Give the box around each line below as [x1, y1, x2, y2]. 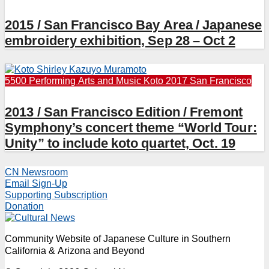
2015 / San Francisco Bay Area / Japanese [5, 17, 262, 33]
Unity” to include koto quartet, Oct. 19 [5, 135, 235, 151]
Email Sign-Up [5, 177, 67, 189]
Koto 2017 [144, 75, 190, 87]
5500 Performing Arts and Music [5, 75, 144, 87]
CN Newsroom [5, 166, 68, 178]
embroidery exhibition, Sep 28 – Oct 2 [5, 33, 235, 49]
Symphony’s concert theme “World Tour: [5, 119, 257, 135]
